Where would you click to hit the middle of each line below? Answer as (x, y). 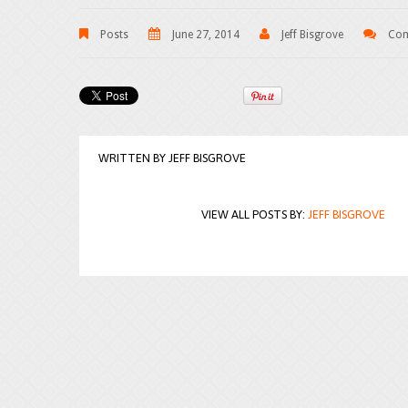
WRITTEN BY (133, 158)
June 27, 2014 (206, 34)
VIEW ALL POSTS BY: (255, 215)
